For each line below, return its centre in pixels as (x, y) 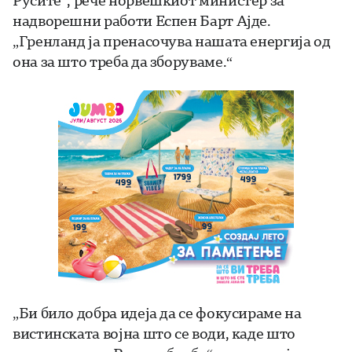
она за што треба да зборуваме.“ (123, 62)
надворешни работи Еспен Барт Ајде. (142, 21)
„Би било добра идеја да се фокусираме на (157, 313)
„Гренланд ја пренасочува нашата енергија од (172, 41)
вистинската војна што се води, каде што (154, 334)
